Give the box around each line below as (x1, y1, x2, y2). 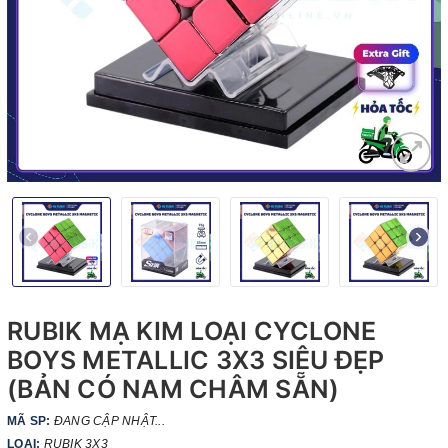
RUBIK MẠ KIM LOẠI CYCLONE (7, 316, 377, 347)
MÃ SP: (7, 414, 54, 429)
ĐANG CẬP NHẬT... (53, 414, 165, 429)
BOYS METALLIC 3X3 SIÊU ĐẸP (7, 345, 385, 376)
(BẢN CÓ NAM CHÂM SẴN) (7, 374, 340, 405)
